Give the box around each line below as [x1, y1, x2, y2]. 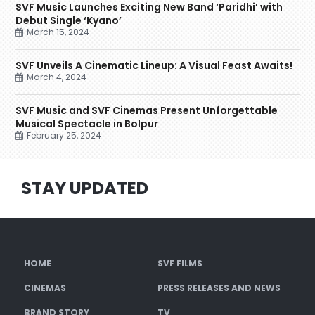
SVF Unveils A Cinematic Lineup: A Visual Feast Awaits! [15, 58, 295, 72]
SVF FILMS [157, 257, 202, 269]
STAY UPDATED [20, 176, 148, 200]
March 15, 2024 [27, 25, 90, 38]
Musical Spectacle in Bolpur [15, 116, 159, 131]
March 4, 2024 [27, 70, 87, 83]
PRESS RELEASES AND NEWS [157, 281, 281, 294]
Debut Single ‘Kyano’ [15, 13, 122, 27]
